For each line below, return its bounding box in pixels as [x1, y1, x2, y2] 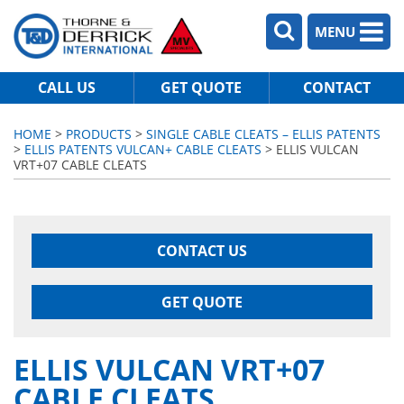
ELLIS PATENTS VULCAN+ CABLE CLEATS [24, 141, 262, 158]
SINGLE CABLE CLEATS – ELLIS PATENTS [146, 125, 381, 142]
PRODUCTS [66, 125, 132, 142]
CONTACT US [157, 241, 247, 261]
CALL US [38, 77, 96, 97]
